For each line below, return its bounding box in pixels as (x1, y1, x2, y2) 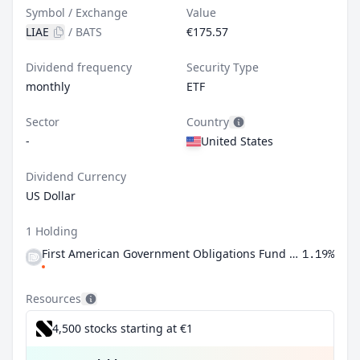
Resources (26, 291, 81, 306)
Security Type (186, 59, 259, 75)
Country (186, 114, 229, 129)
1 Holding (26, 223, 78, 239)
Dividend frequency (26, 59, 132, 75)
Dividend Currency (26, 169, 126, 184)
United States (201, 133, 273, 149)
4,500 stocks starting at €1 (52, 321, 193, 336)
